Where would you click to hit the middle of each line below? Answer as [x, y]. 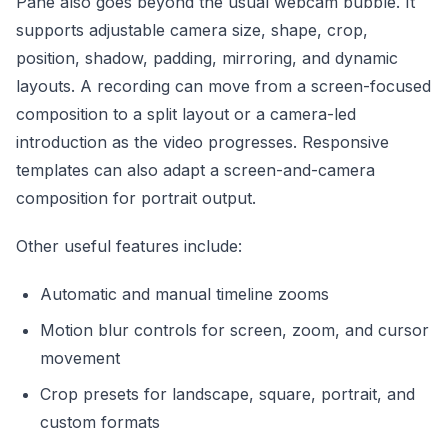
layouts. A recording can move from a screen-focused [223, 85]
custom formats [100, 421]
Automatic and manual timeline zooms [184, 293]
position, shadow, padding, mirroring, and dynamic [207, 57]
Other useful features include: [129, 245]
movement [80, 357]
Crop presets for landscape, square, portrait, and [227, 393]
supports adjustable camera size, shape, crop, [192, 29]
